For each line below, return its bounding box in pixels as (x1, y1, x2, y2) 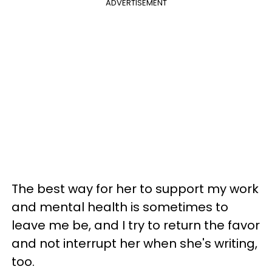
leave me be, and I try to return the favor (12, 216, 260, 234)
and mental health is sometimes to (12, 198, 228, 216)
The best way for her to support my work (12, 180, 259, 197)
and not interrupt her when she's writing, (12, 234, 257, 252)
